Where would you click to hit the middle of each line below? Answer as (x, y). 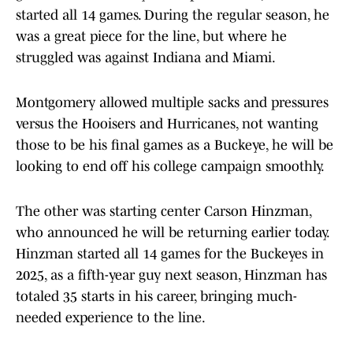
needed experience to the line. (112, 318)
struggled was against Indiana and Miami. (146, 58)
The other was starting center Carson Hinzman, (163, 212)
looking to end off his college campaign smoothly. (171, 167)
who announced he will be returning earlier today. (172, 233)
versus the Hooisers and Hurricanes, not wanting (167, 124)
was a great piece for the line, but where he (151, 37)
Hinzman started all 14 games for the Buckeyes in (170, 254)
